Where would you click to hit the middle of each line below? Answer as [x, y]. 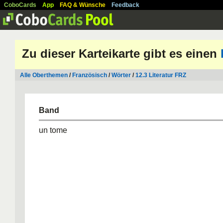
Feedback [125, 5]
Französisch [90, 75]
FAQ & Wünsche [83, 5]
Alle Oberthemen [44, 75]
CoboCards [20, 5]
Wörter [121, 75]
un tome [53, 130]
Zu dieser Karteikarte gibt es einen [121, 54]
